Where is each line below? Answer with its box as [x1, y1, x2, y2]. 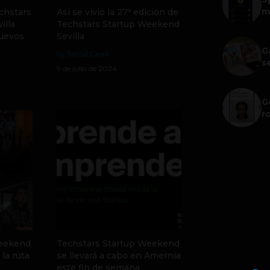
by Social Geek [56, 49, 110, 58]
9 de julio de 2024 [56, 64, 117, 73]
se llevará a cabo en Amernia [56, 250, 181, 261]
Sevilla [56, 31, 84, 42]
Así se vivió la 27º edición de [56, 7, 178, 17]
